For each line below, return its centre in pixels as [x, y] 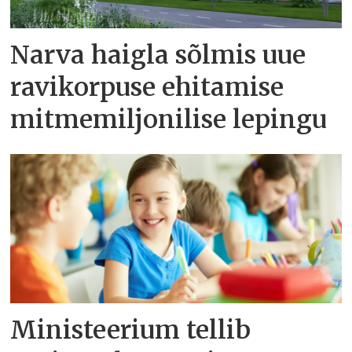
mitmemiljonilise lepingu [169, 120]
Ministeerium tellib [131, 330]
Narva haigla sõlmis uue [158, 55]
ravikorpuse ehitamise [147, 88]
